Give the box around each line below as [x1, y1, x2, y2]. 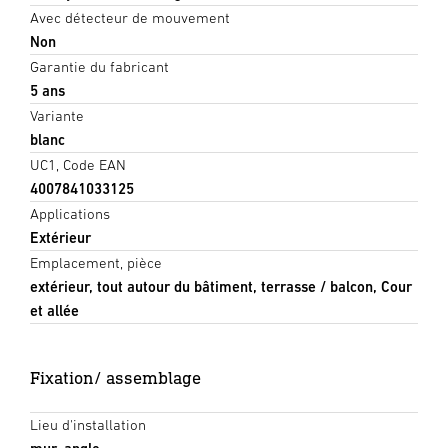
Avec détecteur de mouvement [30, 8, 230, 26]
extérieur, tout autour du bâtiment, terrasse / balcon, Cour [30, 277, 412, 295]
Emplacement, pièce [30, 253, 162, 271]
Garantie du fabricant [30, 57, 169, 75]
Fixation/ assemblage [30, 366, 201, 388]
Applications [30, 204, 110, 222]
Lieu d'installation [30, 415, 146, 433]
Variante [30, 106, 84, 124]
